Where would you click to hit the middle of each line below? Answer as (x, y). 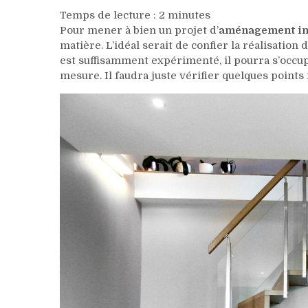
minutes (189, 15)
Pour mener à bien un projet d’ (139, 30)
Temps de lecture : (109, 15)
